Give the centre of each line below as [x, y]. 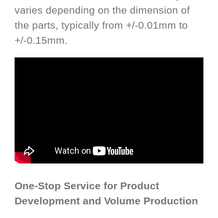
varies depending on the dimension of [102, 10]
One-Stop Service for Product [87, 186]
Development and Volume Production [106, 201]
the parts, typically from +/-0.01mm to [101, 25]
